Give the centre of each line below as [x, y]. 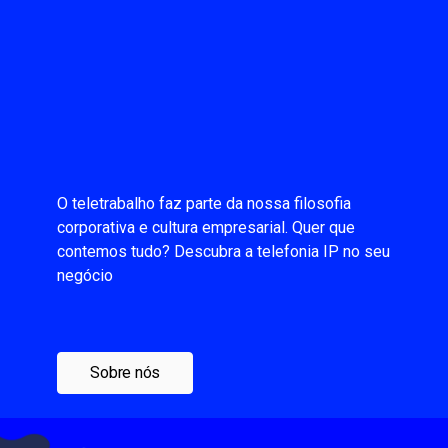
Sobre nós [125, 372]
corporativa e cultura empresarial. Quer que [206, 227]
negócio [85, 275]
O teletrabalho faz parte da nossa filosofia [204, 203]
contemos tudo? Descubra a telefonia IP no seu [224, 251]
